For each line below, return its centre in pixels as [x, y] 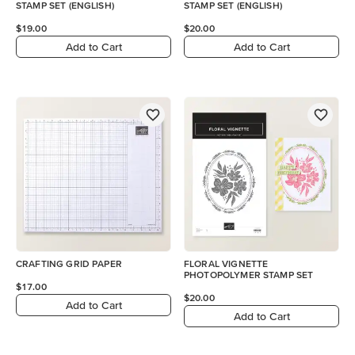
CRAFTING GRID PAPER [69, 263]
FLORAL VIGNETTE [226, 263]
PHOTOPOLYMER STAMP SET [249, 275]
